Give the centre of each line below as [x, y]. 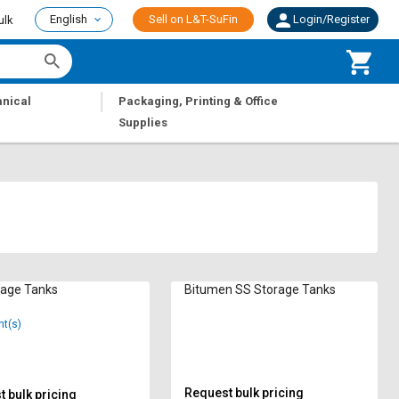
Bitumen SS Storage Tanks [261, 289]
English [69, 19]
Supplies [143, 122]
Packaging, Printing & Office [199, 101]
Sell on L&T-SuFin [193, 19]
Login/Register [331, 19]
